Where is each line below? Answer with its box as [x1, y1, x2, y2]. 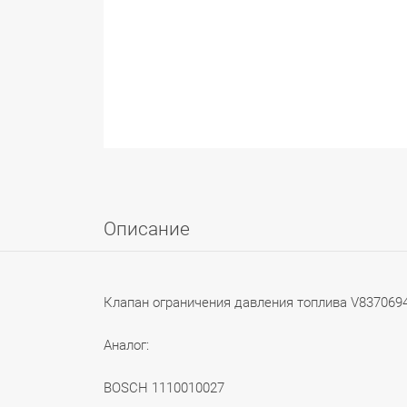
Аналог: [104, 337, 149, 353]
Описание [104, 218, 190, 240]
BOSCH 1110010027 [104, 380, 224, 396]
